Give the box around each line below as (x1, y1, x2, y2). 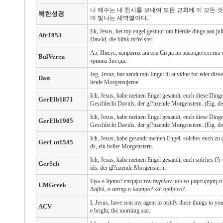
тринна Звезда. (90, 57, 126, 64)
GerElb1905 (38, 117, 73, 124)
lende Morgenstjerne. (90, 79, 140, 86)
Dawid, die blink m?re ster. (90, 36, 153, 43)
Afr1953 (38, 31, 62, 39)
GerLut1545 (38, 138, 73, 146)
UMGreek (38, 181, 66, 189)
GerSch (38, 160, 59, 167)
